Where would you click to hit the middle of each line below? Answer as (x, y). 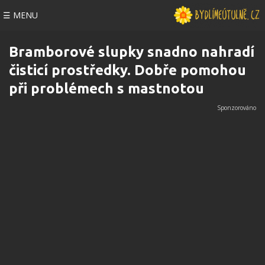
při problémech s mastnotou (106, 88)
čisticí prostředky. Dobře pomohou (127, 70)
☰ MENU (20, 15)
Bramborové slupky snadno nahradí (132, 52)
